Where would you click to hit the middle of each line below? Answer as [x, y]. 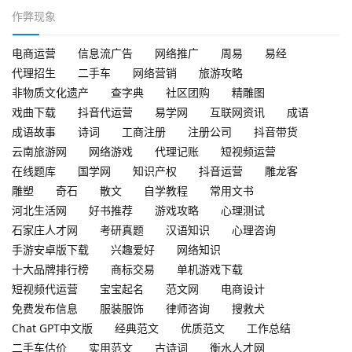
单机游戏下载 [210, 269]
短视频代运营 [45, 288]
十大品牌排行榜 [50, 269]
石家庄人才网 [45, 229]
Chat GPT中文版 [52, 328]
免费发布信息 [45, 308]
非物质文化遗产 [50, 92]
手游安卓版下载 [50, 249]
